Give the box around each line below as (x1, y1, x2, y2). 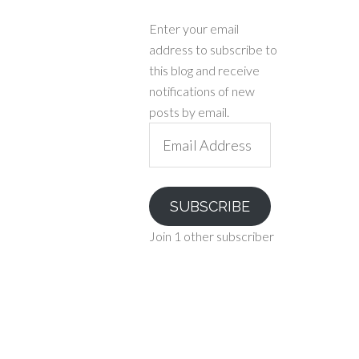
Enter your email (149, 21, 239, 36)
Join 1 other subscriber (149, 228, 274, 244)
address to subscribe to (149, 42, 277, 57)
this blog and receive (149, 63, 260, 78)
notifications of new (149, 83, 255, 99)
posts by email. (149, 104, 229, 119)
